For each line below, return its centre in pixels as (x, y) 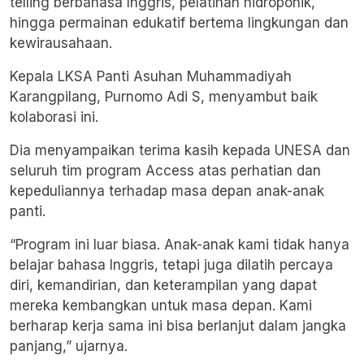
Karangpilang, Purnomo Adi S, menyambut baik (164, 97)
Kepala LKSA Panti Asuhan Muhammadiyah (151, 77)
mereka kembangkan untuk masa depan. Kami (161, 306)
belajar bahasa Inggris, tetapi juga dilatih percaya (171, 265)
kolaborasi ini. (54, 117)
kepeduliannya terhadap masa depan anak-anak (167, 191)
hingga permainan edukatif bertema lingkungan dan (179, 23)
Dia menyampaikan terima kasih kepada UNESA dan (180, 151)
